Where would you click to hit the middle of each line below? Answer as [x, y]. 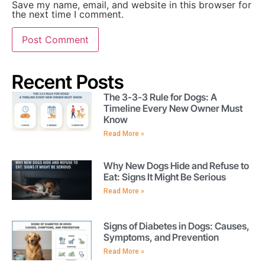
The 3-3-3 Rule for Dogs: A [160, 97]
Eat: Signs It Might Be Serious [164, 177]
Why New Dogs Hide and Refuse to [176, 165]
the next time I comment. [68, 14]
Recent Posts [68, 82]
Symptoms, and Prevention [161, 237]
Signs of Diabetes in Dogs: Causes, [176, 226]
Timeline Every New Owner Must [173, 108]
